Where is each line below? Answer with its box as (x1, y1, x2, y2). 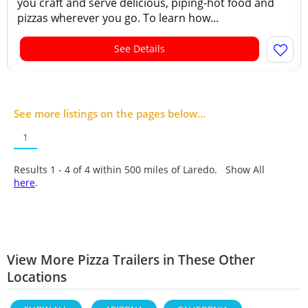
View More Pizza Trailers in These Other (7, 251, 255, 268)
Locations (7, 268, 67, 285)
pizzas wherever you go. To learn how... (17, 10, 219, 25)
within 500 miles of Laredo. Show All (90, 163, 265, 176)
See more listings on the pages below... (14, 107, 206, 120)
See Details (114, 42, 165, 55)
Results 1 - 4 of (14, 163, 85, 176)
